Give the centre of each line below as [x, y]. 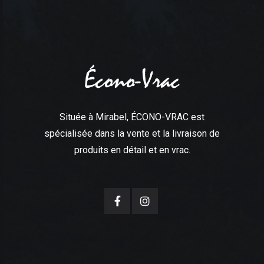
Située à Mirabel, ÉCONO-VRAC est [132, 117]
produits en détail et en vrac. [132, 150]
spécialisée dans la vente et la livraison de [132, 133]
